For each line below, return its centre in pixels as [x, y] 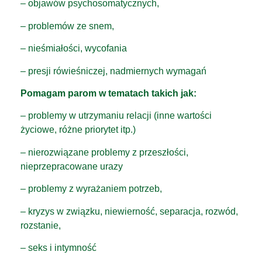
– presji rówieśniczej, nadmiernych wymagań [113, 71]
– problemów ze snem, [67, 26]
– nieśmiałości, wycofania [74, 49]
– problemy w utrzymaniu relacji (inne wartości [116, 116]
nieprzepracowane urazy [72, 166]
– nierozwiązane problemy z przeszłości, [104, 152]
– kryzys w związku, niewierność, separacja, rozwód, [129, 211]
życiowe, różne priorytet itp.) [78, 130]
